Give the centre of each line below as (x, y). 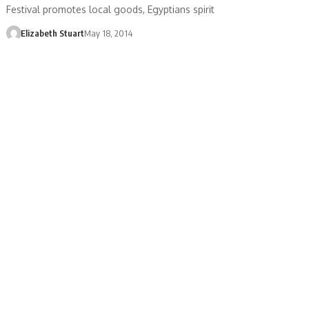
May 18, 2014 (108, 33)
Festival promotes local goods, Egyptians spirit (111, 9)
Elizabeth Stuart (52, 33)
